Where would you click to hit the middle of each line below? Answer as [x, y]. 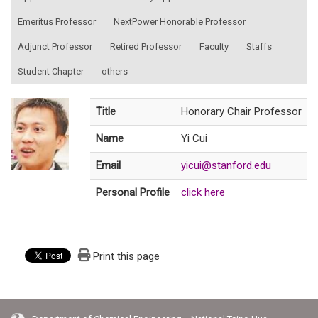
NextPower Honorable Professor [180, 21]
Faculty [214, 46]
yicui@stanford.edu [226, 165]
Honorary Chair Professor [241, 111]
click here [203, 192]
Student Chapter [51, 71]
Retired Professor [146, 46]
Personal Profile [133, 192]
